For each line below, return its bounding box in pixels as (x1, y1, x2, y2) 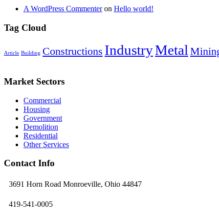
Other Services (23, 140, 69, 149)
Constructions (43, 45, 103, 58)
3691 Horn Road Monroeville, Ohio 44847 (9, 180, 142, 189)
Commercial (23, 96, 61, 105)
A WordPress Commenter (23, 4, 102, 13)
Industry (105, 42, 153, 58)
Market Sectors (4, 76, 65, 87)
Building (21, 50, 41, 56)
